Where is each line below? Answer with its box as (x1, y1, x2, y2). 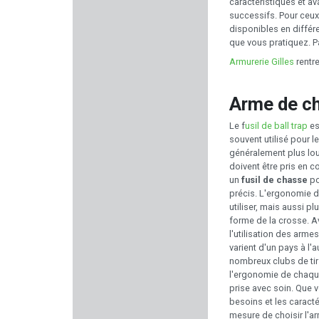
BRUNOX (122, 122, 159, 135)
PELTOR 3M (116, 258, 164, 271)
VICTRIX (123, 156, 157, 169)
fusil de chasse (241, 174, 308, 185)
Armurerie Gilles (229, 56, 294, 67)
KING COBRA (122, 190, 177, 203)
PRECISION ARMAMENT (98, 88, 197, 100)
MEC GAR (123, 19, 163, 32)
